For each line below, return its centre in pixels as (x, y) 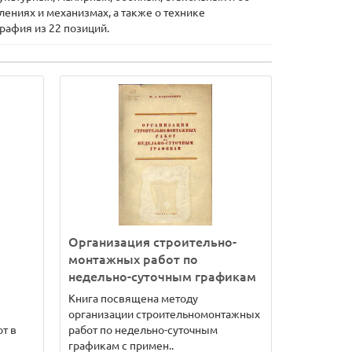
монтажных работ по (133, 259)
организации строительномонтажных (164, 314)
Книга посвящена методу (133, 299)
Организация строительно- (152, 242)
